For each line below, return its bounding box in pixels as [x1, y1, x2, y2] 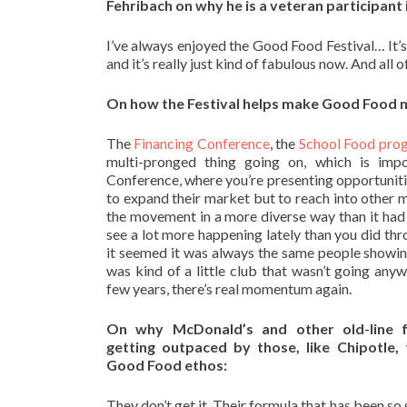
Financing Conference [134, 134, 270, 153]
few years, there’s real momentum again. [106, 280, 352, 298]
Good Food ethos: [106, 356, 227, 374]
